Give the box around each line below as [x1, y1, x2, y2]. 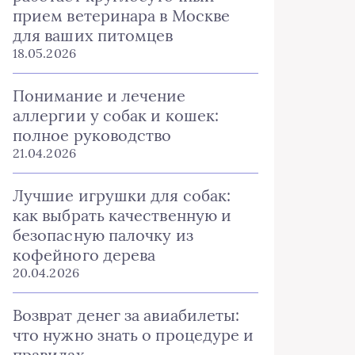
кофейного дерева [13, 245, 156, 265]
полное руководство [13, 125, 172, 145]
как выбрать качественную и [13, 205, 232, 225]
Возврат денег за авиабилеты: [13, 305, 240, 325]
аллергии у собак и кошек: [13, 105, 219, 125]
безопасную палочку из [13, 225, 193, 245]
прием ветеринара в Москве [13, 6, 230, 25]
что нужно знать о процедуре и [13, 325, 254, 345]
